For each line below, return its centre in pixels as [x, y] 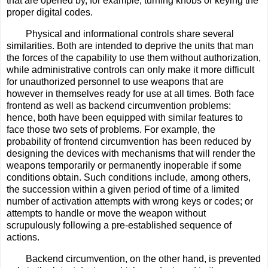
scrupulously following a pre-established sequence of [119, 225]
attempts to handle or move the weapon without [106, 213]
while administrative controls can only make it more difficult [130, 69]
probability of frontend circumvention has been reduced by [129, 141]
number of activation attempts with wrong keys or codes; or [130, 201]
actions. [23, 237]
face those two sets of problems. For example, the [111, 129]
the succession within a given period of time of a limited [123, 189]
